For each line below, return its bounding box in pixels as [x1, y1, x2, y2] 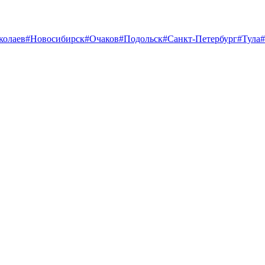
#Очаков [85, 34, 119, 44]
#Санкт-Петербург [163, 34, 237, 44]
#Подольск [119, 34, 163, 44]
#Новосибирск [25, 34, 85, 44]
